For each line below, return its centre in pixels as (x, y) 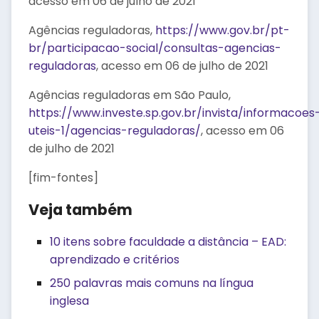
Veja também (80, 210)
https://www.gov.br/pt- (223, 30)
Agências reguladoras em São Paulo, (130, 95)
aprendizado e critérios (115, 260)
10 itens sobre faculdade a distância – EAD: (168, 242)
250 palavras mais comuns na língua (152, 283)
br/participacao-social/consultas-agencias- (155, 48)
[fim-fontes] (63, 178)
